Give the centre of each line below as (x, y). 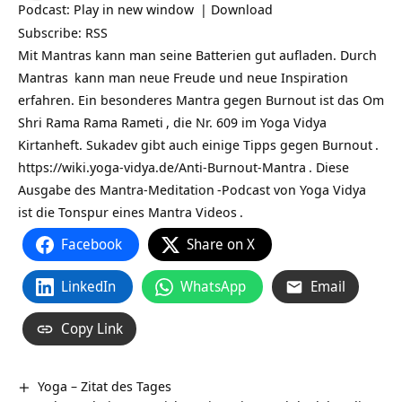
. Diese (329, 167)
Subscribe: (52, 32)
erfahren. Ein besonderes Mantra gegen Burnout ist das (190, 100)
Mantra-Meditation (157, 189)
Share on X (221, 244)
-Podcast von (258, 189)
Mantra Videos (192, 212)
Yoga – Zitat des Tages (105, 386)
